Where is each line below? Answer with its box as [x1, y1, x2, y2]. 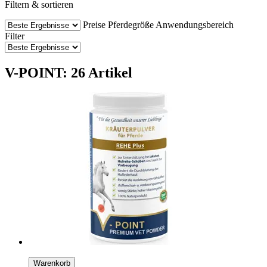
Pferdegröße [108, 19, 154, 30]
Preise [83, 19, 105, 30]
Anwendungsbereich [156, 19, 234, 30]
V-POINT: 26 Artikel [5, 64, 132, 80]
